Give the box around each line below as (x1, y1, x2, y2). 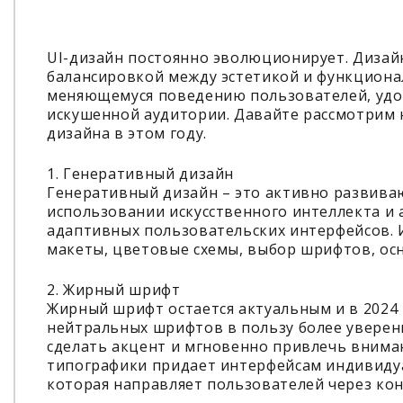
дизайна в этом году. (47, 123, 207, 143)
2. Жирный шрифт (47, 280, 181, 300)
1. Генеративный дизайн (47, 164, 235, 184)
